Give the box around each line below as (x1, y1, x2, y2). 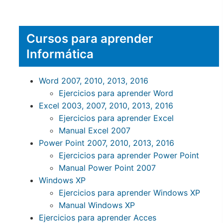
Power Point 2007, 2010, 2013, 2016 (39, 138, 174, 148)
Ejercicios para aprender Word (59, 88, 173, 99)
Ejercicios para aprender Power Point (59, 150, 199, 161)
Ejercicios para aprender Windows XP (59, 188, 200, 198)
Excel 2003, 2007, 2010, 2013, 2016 (39, 101, 173, 111)
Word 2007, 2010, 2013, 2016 (39, 76, 148, 86)
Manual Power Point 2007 (59, 163, 156, 173)
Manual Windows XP (59, 200, 135, 211)
